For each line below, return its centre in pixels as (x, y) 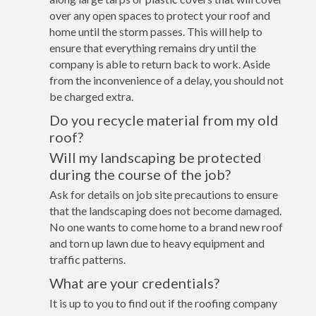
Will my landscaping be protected (156, 157)
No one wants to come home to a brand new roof (166, 227)
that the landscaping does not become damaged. (165, 211)
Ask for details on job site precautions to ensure (164, 194)
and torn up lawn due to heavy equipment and (157, 243)
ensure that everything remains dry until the (153, 48)
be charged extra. (91, 96)
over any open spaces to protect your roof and (160, 15)
